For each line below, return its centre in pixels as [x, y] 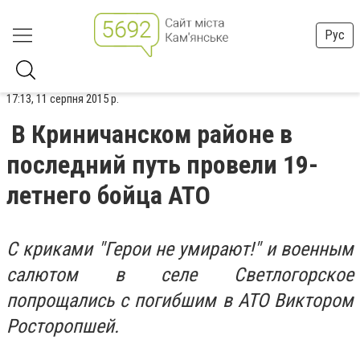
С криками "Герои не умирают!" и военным [180, 249]
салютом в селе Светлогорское [180, 275]
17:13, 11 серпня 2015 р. [63, 99]
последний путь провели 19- [162, 165]
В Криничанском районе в [152, 134]
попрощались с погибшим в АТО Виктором [180, 301]
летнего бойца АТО [108, 195]
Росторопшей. [63, 326]
